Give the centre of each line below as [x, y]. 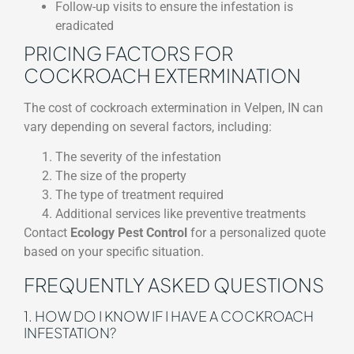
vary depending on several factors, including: [148, 126]
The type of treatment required [139, 195]
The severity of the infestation [138, 157]
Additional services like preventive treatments [181, 214]
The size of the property [121, 176]
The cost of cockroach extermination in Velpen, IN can [173, 107]
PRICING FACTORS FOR [128, 53]
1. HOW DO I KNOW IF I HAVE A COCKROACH [169, 316]
